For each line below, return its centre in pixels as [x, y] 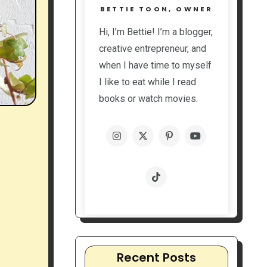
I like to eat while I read [147, 82]
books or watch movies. [148, 99]
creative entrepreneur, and [152, 49]
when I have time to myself [155, 66]
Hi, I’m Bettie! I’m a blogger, [156, 32]
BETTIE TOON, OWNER [156, 9]
